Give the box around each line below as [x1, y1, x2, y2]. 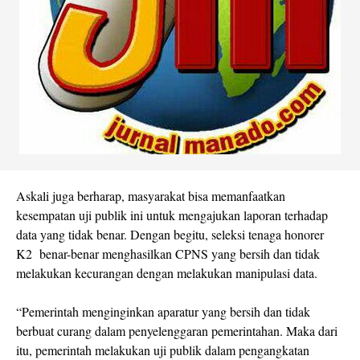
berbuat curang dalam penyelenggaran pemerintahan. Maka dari [16, 322, 337, 339]
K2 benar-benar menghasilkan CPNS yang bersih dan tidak [16, 245, 320, 262]
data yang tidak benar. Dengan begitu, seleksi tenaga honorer [16, 226, 324, 243]
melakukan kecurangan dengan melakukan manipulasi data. [16, 264, 317, 281]
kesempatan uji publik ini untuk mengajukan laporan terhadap [16, 207, 328, 223]
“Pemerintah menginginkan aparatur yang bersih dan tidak [16, 303, 310, 320]
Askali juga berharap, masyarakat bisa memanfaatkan [16, 187, 285, 204]
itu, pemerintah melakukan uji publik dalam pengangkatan [16, 342, 309, 358]
